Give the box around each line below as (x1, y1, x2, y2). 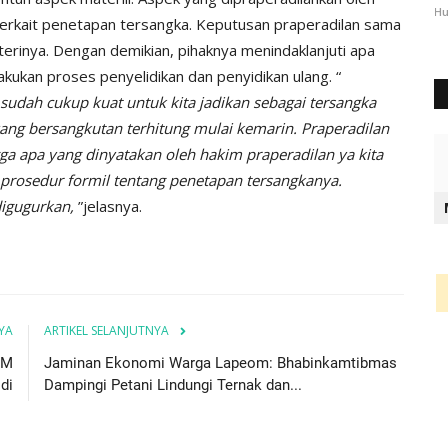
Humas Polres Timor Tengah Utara (74, 4, 269, 20)
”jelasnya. (78, 195, 142, 216)
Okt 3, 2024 (277, 4, 335, 20)
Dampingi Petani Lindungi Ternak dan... (44, 375, 302, 394)
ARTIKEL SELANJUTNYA (44, 321, 169, 339)
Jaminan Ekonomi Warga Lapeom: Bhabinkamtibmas (44, 353, 397, 372)
